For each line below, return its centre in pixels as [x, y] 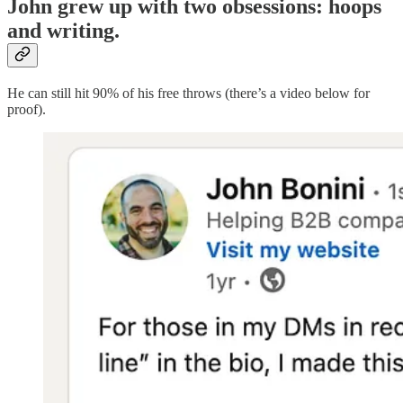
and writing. [63, 31]
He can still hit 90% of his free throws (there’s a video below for [188, 94]
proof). [27, 110]
